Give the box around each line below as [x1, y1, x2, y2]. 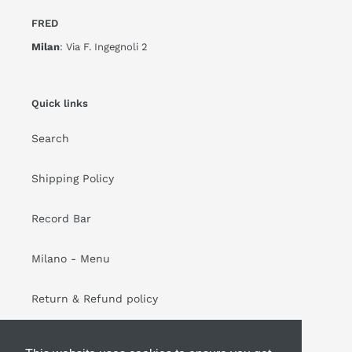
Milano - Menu [31, 252, 110, 266]
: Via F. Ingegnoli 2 [60, 40, 148, 53]
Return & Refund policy [31, 292, 158, 306]
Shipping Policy [31, 172, 114, 185]
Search [31, 132, 69, 145]
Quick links [31, 97, 88, 109]
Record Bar [31, 212, 91, 225]
